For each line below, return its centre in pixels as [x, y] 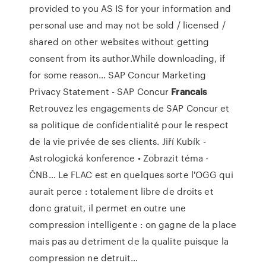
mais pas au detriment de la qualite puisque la [129, 241]
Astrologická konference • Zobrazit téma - [119, 158]
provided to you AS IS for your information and [130, 8]
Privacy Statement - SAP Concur [100, 91]
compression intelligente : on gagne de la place [133, 224]
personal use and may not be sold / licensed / [127, 25]
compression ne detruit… [84, 258]
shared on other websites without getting [119, 42]
